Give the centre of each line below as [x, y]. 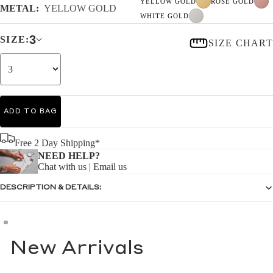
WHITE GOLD [164, 16]
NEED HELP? [69, 155]
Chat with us [62, 166]
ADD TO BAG [30, 112]
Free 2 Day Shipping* [57, 143]
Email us [110, 166]
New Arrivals [77, 249]
